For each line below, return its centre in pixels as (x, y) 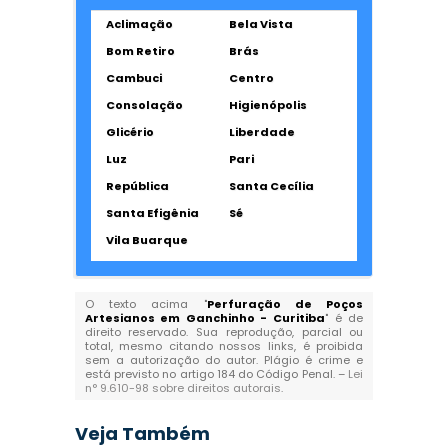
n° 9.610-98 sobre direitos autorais (182, 388)
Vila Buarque (146, 240)
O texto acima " (145, 304)
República (137, 186)
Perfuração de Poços (285, 304)
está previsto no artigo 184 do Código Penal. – (216, 374)
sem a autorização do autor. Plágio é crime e (224, 360)
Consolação (144, 105)
